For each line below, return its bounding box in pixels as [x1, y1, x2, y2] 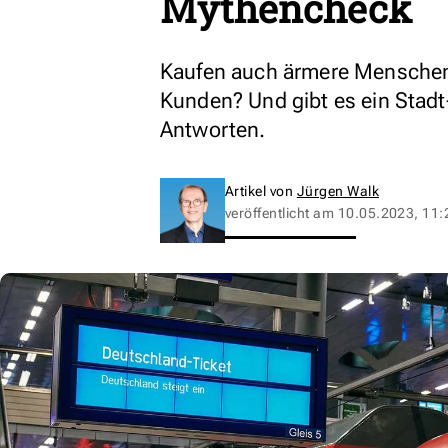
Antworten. [160, 117, 266, 142]
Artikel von [225, 183, 297, 199]
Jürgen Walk [296, 183, 380, 199]
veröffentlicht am [225, 205, 338, 221]
